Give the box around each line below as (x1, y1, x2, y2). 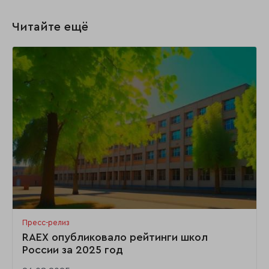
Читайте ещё (12, 20, 88, 33)
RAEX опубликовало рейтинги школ (22, 232, 208, 243)
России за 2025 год (22, 244, 123, 256)
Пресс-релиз (22, 219, 70, 227)
